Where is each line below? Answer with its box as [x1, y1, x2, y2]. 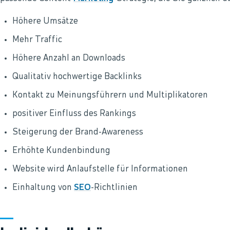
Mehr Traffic [12, 35, 62, 45]
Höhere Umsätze [12, 17, 78, 26]
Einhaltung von [12, 183, 74, 193]
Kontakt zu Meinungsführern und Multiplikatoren [12, 91, 208, 100]
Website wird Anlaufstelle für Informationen [12, 165, 188, 174]
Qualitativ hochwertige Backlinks [12, 72, 142, 82]
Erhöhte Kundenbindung [12, 146, 110, 156]
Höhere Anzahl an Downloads [12, 54, 125, 63]
